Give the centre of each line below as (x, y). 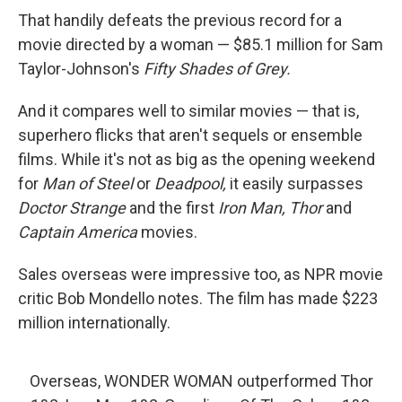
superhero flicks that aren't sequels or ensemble (190, 135)
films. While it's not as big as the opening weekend (197, 160)
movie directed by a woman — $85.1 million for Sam (201, 45)
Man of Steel (87, 184)
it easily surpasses (297, 184)
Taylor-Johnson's (81, 69)
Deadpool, (190, 184)
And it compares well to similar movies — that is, (188, 111)
